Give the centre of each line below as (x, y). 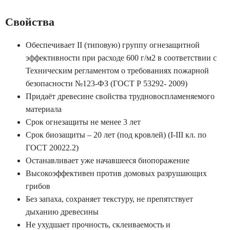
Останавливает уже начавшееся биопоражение (108, 160)
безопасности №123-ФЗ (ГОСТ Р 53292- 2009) (107, 83)
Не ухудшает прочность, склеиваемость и (98, 225)
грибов (38, 186)
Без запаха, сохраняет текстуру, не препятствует (109, 199)
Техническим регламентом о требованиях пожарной (117, 71)
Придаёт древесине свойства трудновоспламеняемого (120, 96)
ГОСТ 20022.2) (52, 148)
